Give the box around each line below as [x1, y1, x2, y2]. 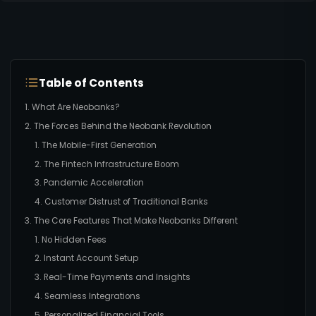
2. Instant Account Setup [34, 253, 138, 265]
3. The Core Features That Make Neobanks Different [24, 214, 238, 226]
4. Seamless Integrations [34, 291, 140, 303]
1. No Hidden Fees [34, 233, 107, 245]
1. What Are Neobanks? [24, 102, 120, 114]
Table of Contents [38, 75, 144, 90]
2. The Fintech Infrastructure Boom [34, 158, 179, 170]
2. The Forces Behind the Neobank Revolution [24, 120, 212, 132]
